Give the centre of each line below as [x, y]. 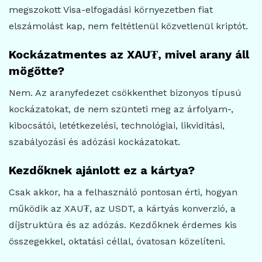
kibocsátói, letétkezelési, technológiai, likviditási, [117, 126]
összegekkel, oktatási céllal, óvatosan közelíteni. [117, 242]
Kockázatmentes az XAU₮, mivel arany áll [129, 55]
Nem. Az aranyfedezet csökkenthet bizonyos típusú [125, 93]
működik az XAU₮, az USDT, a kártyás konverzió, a [122, 209]
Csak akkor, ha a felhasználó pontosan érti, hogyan [123, 192]
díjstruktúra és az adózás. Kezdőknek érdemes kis [123, 225]
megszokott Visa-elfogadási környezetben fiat [111, 10]
